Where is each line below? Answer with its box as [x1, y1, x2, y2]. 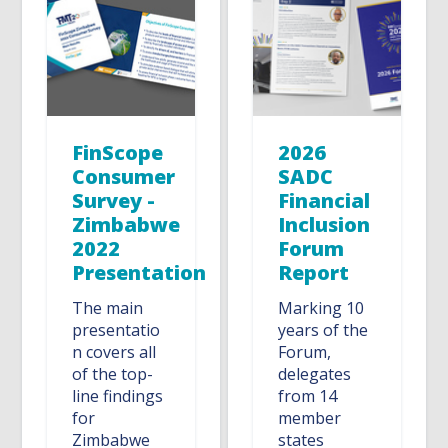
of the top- [72, 363, 154, 386]
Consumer [72, 163, 176, 191]
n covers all [72, 341, 157, 364]
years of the [278, 319, 369, 342]
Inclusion [278, 211, 371, 239]
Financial [278, 187, 371, 215]
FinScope [72, 139, 164, 167]
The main [72, 297, 144, 320]
